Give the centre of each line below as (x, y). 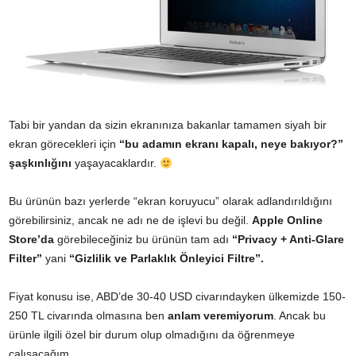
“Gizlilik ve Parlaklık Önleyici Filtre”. (166, 259)
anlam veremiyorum (221, 316)
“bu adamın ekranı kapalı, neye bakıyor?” (231, 144)
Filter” (25, 259)
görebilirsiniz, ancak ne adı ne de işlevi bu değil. (130, 221)
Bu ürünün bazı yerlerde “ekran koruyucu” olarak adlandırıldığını (170, 201)
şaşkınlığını (42, 163)
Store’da (31, 240)
